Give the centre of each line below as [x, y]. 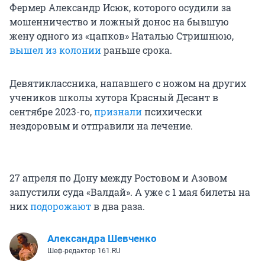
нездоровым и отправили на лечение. [101, 125]
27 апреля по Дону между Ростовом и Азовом [118, 177]
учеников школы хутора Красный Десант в [114, 97]
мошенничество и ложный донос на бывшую [119, 21]
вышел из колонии [55, 50]
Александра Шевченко [102, 238]
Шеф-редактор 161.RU [84, 251]
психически [172, 111]
